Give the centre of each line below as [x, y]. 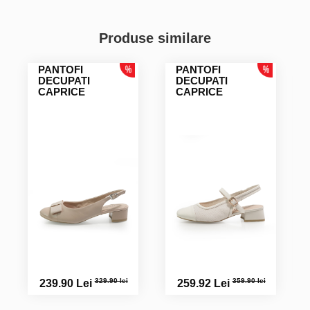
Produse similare [155, 38]
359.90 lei [249, 281]
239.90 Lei [67, 283]
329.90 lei [111, 281]
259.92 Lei [204, 283]
